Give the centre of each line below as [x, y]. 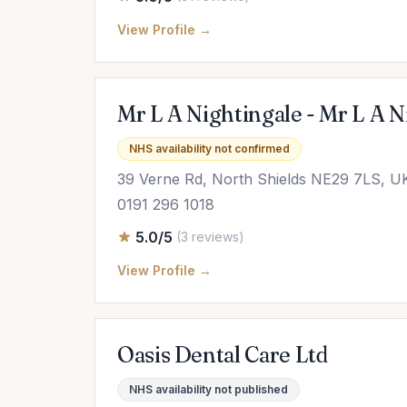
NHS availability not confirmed [209, 149]
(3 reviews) [210, 237]
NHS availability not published [208, 389]
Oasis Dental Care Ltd [223, 355]
